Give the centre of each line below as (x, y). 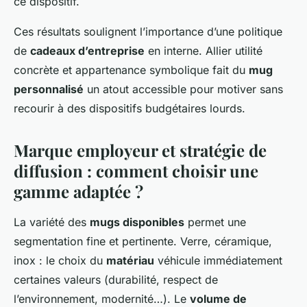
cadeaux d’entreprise (87, 51)
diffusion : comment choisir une (136, 171)
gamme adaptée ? (78, 192)
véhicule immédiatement (218, 261)
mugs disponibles (137, 222)
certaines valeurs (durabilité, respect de (116, 280)
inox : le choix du (60, 261)
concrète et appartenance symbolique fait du (131, 70)
